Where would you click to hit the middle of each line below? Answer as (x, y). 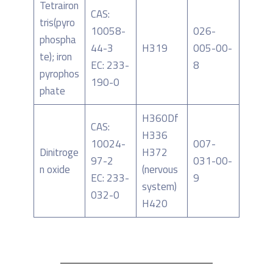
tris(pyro (57, 23)
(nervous (160, 170)
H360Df (160, 119)
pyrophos (59, 74)
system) (159, 187)
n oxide (55, 170)
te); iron (55, 57)
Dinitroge (59, 153)
